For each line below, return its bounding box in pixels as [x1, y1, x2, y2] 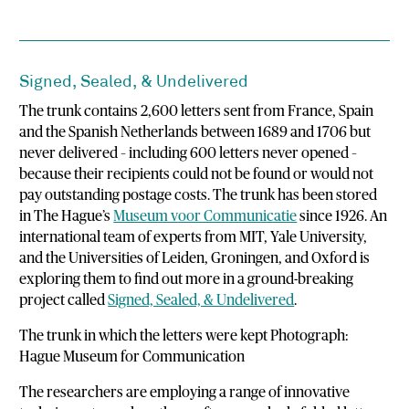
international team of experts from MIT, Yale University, [19, 229, 368, 245]
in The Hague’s [19, 208, 114, 224]
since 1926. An [297, 208, 388, 224]
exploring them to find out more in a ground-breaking [19, 271, 354, 287]
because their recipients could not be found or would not [19, 166, 374, 182]
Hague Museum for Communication [19, 349, 246, 364]
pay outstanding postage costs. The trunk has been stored [19, 187, 378, 203]
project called [19, 292, 109, 308]
